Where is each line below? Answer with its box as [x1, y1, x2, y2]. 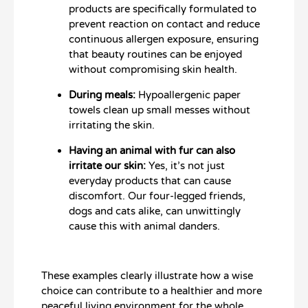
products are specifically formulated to [69, 3, 256, 16]
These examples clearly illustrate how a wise [41, 269, 253, 283]
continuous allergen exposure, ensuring [69, 33, 258, 46]
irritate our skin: [69, 159, 146, 173]
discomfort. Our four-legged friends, [69, 190, 245, 203]
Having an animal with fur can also [69, 144, 235, 157]
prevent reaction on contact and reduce [69, 18, 260, 31]
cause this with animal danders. [69, 220, 220, 233]
